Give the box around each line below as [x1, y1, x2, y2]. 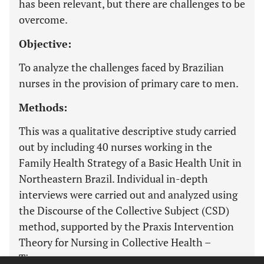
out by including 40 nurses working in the [19, 139, 212, 154]
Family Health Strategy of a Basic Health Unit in [19, 155, 242, 170]
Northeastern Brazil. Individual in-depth [19, 171, 208, 186]
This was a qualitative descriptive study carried [19, 123, 236, 138]
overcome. [19, 12, 68, 27]
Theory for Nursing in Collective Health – [19, 235, 210, 249]
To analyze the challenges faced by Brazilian [19, 60, 224, 74]
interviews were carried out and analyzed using [19, 187, 237, 202]
